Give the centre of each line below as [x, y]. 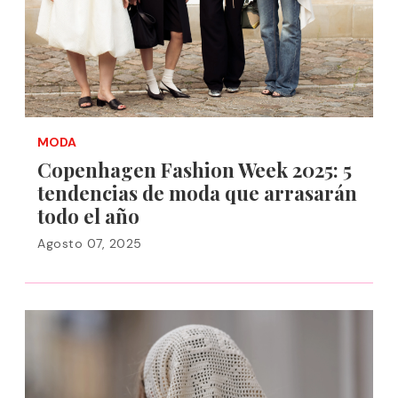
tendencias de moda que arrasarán [197, 193]
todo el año [88, 216]
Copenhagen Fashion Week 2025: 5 [195, 170]
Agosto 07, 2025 [90, 243]
